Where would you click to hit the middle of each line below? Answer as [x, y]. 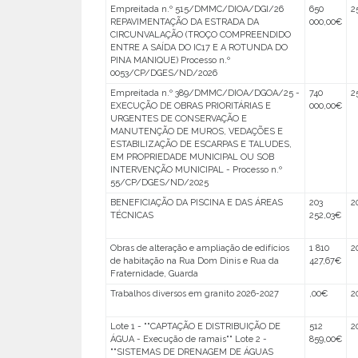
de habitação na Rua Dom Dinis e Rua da [194, 261]
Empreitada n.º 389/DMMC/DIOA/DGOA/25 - [205, 93]
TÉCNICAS [131, 215]
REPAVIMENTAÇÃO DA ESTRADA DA [184, 22]
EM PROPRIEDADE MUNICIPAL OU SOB [192, 157]
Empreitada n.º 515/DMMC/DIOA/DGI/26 [197, 9]
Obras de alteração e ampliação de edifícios [199, 248]
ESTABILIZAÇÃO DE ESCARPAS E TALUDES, [201, 144]
